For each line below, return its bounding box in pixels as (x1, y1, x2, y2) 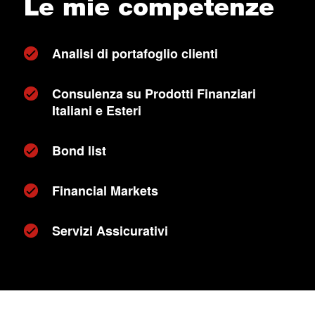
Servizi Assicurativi (51, 221, 168, 240)
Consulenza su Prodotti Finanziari (51, 84, 256, 103)
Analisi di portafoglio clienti (51, 44, 218, 63)
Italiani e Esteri (51, 101, 141, 120)
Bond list (51, 141, 106, 160)
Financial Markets (51, 181, 158, 200)
